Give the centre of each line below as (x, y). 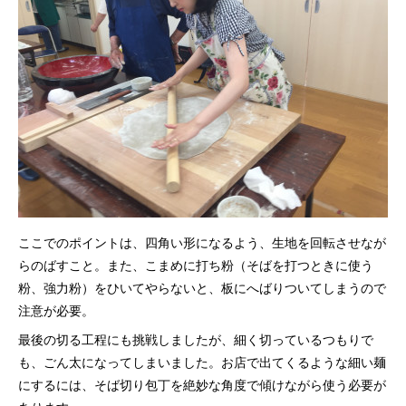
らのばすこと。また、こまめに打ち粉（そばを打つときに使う (196, 265)
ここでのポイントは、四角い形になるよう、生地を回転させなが (202, 242)
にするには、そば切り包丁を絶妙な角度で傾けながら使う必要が (202, 384)
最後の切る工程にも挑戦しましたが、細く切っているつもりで (196, 339)
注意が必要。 (56, 310)
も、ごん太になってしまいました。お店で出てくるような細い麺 (202, 362)
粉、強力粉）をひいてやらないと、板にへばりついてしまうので (202, 287)
